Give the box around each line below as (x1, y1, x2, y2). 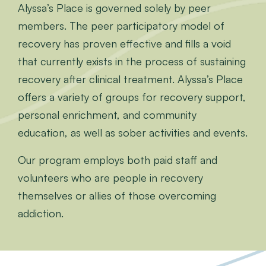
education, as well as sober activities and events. (18, 126, 248, 140)
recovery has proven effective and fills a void (18, 37, 231, 50)
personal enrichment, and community (18, 108, 197, 122)
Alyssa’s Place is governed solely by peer (18, 1, 211, 15)
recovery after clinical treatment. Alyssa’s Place (18, 72, 243, 86)
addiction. (18, 207, 64, 220)
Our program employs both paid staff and (18, 153, 217, 167)
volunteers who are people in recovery (18, 171, 203, 185)
